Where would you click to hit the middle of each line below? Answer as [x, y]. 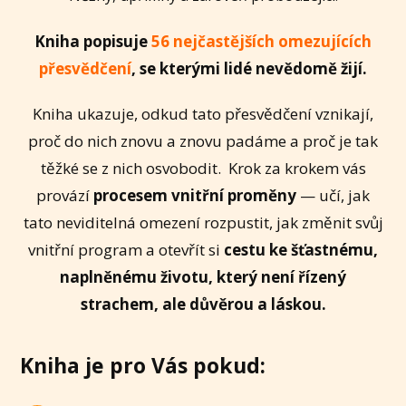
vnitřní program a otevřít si [126, 250]
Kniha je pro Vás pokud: [143, 366]
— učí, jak [333, 196]
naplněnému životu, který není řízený [203, 277]
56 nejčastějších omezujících [261, 41]
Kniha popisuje [91, 41]
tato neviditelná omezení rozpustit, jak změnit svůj [203, 223]
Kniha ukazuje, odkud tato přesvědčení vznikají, [203, 114]
